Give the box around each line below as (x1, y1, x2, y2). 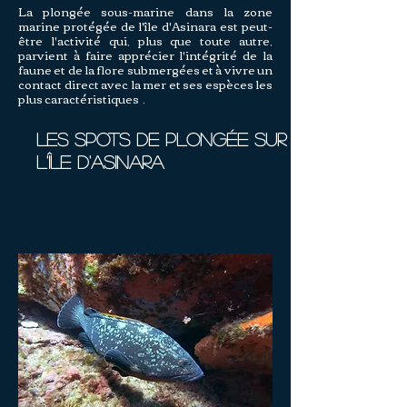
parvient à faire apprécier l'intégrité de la (18, 44, 273, 65)
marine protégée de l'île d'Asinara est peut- (18, 15, 273, 36)
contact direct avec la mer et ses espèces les (18, 73, 273, 94)
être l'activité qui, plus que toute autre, (18, 29, 273, 51)
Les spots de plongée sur (36, 130, 286, 148)
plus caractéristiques (18, 87, 139, 109)
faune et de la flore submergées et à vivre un (18, 58, 273, 80)
